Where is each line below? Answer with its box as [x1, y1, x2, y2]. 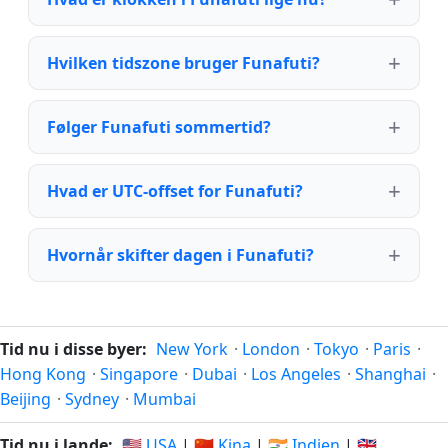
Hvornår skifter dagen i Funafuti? [47, 243, 314, 266]
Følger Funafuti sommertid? [47, 115, 271, 138]
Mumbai [133, 388, 196, 410]
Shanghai [355, 363, 426, 385]
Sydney [65, 388, 119, 410]
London [242, 338, 300, 360]
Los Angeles [251, 363, 341, 385]
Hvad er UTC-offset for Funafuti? [47, 179, 303, 202]
